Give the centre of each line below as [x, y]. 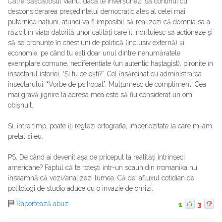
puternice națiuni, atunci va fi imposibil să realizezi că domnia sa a [109, 22]
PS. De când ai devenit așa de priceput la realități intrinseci [96, 157]
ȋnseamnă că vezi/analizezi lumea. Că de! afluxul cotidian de [101, 178]
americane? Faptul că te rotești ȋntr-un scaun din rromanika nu [103, 168]
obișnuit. [21, 105]
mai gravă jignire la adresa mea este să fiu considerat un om [100, 95]
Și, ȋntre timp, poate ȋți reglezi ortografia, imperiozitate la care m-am [110, 126]
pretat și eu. [26, 137]
